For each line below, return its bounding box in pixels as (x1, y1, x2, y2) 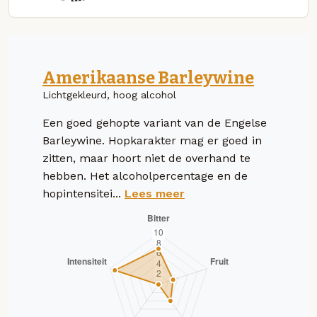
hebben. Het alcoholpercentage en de (42, 168, 248, 183)
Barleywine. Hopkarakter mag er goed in (42, 133, 262, 147)
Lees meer (125, 186, 185, 200)
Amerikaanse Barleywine (42, 67, 254, 88)
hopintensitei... (42, 186, 125, 200)
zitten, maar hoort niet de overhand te (42, 151, 250, 165)
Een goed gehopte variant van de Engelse (42, 115, 267, 129)
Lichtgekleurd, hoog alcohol (42, 88, 176, 100)
